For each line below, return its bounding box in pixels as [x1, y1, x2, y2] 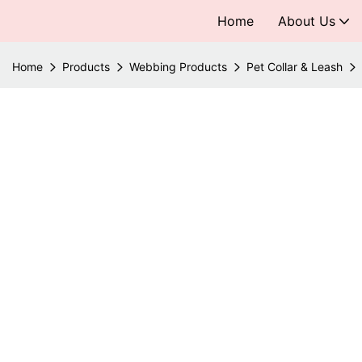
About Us [278, 13, 335, 29]
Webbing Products [129, 60, 227, 74]
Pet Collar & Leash [246, 60, 343, 74]
